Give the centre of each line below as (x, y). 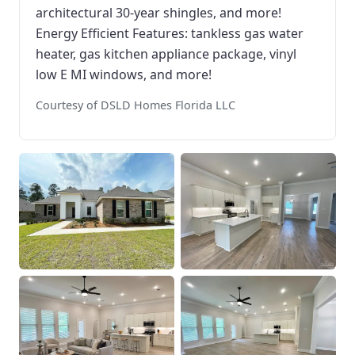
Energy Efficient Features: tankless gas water (170, 33)
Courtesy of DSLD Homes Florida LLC (136, 105)
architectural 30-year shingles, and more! (158, 13)
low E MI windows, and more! (124, 74)
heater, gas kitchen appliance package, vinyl (166, 54)
